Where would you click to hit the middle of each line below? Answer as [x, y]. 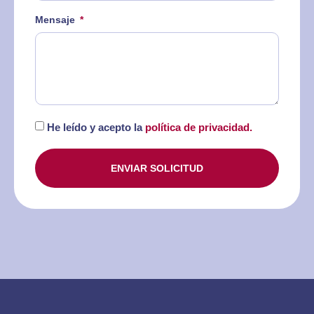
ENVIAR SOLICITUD [157, 169]
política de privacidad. [199, 128]
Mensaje [56, 20]
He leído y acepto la [96, 128]
